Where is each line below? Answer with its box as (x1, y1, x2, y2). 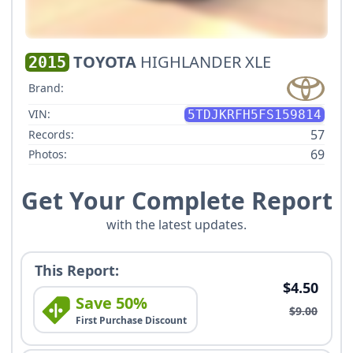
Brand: (28, 80, 64, 96)
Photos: (28, 146, 67, 162)
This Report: (35, 260, 119, 280)
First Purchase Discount (76, 313, 187, 327)
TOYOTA (73, 51, 136, 72)
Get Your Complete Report (20, 184, 333, 217)
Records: (28, 126, 74, 142)
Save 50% (76, 292, 147, 314)
